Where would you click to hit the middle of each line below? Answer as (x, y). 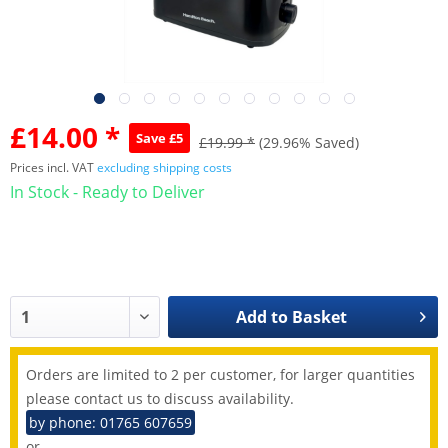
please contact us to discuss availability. (160, 399)
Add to (261, 317)
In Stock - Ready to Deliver (107, 192)
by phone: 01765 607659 (110, 423)
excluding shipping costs (164, 167)
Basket (319, 317)
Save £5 (159, 138)
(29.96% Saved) (309, 142)
